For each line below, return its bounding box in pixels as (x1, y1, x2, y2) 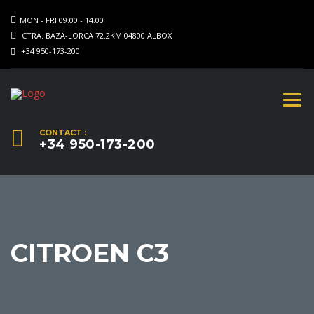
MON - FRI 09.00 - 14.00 (20, 15, 104, 25)
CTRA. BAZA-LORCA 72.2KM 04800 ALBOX (20, 30, 172, 41)
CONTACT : (39, 128, 86, 137)
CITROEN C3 (11, 237, 169, 268)
